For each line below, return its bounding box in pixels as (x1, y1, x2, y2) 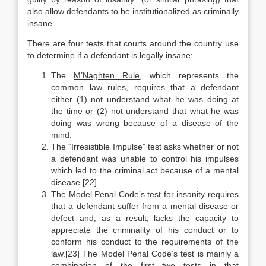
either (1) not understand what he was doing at (51, 94, 239, 104)
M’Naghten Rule (74, 71, 140, 80)
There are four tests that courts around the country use (27, 39, 239, 48)
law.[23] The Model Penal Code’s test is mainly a (51, 249, 239, 258)
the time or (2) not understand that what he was (51, 106, 239, 116)
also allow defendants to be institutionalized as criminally (27, 7, 239, 16)
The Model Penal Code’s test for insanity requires (51, 189, 239, 199)
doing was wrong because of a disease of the (51, 118, 239, 128)
